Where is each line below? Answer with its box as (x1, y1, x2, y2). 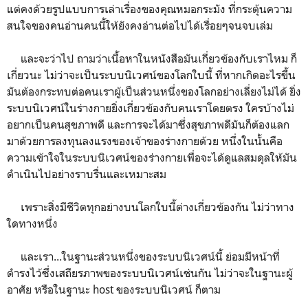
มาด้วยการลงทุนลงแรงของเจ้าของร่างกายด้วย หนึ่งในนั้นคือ (7, 134, 283, 148)
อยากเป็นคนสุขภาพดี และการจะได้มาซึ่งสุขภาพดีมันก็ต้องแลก (7, 118, 289, 131)
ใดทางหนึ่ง (7, 217, 58, 230)
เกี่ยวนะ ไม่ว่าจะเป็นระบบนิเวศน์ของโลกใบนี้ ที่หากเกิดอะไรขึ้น (7, 68, 296, 82)
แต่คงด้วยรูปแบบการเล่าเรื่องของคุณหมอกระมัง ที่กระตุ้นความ (7, 2, 292, 16)
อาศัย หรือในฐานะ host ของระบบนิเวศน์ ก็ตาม (7, 283, 221, 296)
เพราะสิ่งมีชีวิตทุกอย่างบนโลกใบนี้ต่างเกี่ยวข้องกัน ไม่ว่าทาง (7, 200, 294, 214)
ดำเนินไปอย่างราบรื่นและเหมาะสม (7, 167, 166, 181)
